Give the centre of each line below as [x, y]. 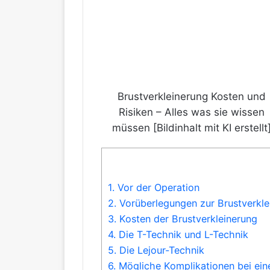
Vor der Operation [157, 188]
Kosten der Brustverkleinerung [187, 219]
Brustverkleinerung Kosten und [192, 96]
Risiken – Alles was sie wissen [192, 112]
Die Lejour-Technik [160, 250]
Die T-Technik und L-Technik [182, 235]
